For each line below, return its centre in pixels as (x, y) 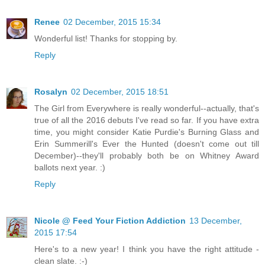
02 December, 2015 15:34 (112, 22)
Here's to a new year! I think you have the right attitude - (147, 249)
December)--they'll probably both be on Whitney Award (147, 156)
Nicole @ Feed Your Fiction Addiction (110, 221)
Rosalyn (51, 92)
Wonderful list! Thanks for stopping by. (106, 39)
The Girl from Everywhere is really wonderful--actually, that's (147, 109)
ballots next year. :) (70, 168)
